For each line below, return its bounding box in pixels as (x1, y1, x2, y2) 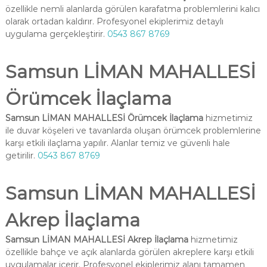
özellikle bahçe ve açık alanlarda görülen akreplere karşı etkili (5, 247, 254, 257)
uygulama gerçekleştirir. (5, 29, 107, 39)
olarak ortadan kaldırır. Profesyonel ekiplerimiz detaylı (5, 16, 223, 27)
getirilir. (5, 150, 38, 161)
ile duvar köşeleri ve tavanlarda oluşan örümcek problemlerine (5, 125, 261, 136)
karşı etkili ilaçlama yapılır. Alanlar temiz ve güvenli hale (5, 138, 230, 148)
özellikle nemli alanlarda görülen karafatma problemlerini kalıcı (5, 4, 260, 14)
